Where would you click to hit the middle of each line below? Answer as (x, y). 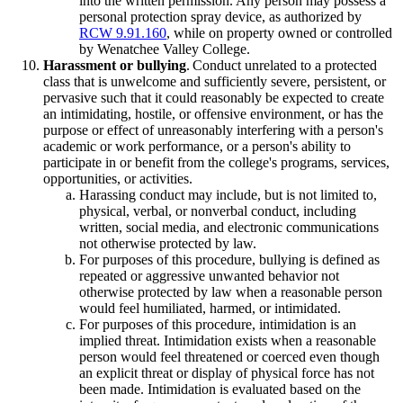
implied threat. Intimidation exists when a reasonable (228, 340)
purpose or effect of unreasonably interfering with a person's (213, 130)
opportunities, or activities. (118, 178)
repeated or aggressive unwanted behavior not (209, 275)
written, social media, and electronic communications (229, 227)
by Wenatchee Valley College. (165, 49)
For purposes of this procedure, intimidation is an (218, 324)
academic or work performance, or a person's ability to (197, 146)
